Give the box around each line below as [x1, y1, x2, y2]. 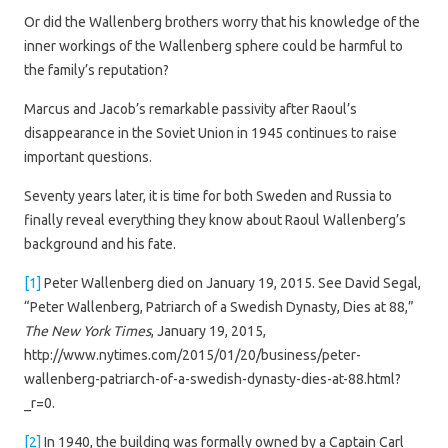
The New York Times [24, 322, 151, 339]
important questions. [24, 148, 152, 165]
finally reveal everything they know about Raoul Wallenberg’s [24, 211, 406, 228]
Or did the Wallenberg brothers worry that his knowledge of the [24, 13, 420, 30]
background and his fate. [24, 235, 176, 252]
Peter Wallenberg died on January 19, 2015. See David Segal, [41, 274, 421, 291]
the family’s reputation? [24, 61, 169, 78]
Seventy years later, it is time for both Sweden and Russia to [24, 187, 392, 204]
